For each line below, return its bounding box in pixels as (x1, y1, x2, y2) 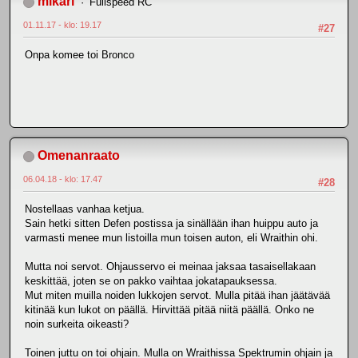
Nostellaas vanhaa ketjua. (25, 203, 145, 216)
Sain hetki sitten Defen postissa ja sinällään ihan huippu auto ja (25, 217, 318, 230)
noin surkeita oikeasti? (25, 318, 129, 331)
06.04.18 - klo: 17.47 (23, 173, 102, 184)
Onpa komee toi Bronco (25, 49, 134, 62)
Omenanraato (38, 148, 120, 162)
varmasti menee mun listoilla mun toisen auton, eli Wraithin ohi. (25, 232, 318, 245)
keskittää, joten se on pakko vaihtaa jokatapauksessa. (25, 275, 277, 288)
